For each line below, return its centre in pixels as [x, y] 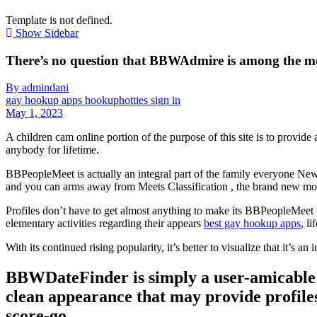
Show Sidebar [46, 33]
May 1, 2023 [34, 113]
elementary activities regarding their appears [105, 224]
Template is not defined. [59, 20]
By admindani [37, 88]
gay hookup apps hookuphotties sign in [93, 100]
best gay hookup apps [252, 224]
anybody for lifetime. [52, 150]
